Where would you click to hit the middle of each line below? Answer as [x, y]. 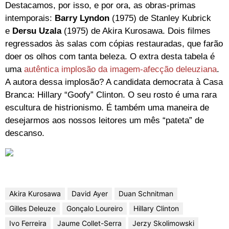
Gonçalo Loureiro [95, 209]
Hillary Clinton [156, 209]
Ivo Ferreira [28, 223]
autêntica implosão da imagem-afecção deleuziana [120, 69]
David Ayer [90, 194]
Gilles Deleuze [32, 209]
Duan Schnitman [146, 194]
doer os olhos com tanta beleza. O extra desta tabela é [110, 56]
